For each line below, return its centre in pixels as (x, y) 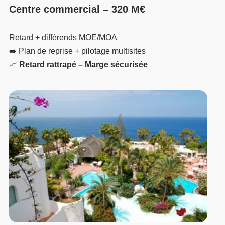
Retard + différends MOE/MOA (63, 38)
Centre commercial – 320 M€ (77, 9)
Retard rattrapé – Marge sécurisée (84, 65)
